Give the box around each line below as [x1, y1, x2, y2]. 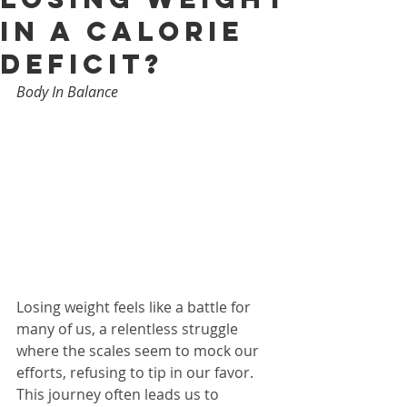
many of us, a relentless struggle [16, 319, 242, 340]
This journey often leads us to [16, 384, 223, 405]
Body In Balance [16, 82, 118, 102]
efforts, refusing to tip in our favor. [16, 362, 257, 383]
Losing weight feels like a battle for [16, 297, 254, 318]
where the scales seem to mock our [16, 341, 263, 362]
